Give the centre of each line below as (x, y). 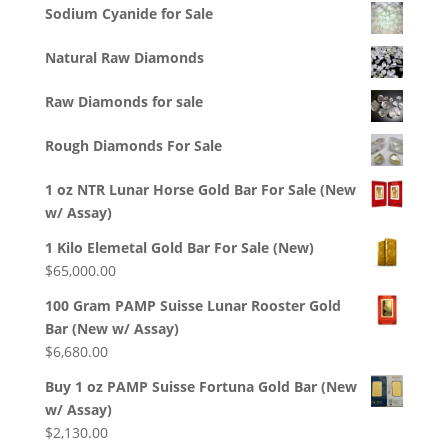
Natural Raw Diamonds (124, 58)
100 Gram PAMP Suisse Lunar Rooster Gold (192, 306)
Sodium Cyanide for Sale (128, 14)
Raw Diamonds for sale (123, 102)
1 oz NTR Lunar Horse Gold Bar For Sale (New (200, 190)
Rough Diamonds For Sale (133, 146)
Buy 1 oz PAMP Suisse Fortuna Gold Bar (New (200, 387)
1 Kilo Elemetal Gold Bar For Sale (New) (179, 248)
